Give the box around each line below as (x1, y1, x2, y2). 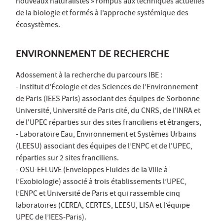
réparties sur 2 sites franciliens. (16, 152, 119, 165)
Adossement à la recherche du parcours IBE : (16, 70, 162, 82)
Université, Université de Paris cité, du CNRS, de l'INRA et (16, 105, 200, 117)
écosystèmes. (16, 19, 60, 32)
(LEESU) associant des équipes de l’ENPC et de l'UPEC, (16, 141, 192, 153)
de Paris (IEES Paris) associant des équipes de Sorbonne (16, 93, 200, 106)
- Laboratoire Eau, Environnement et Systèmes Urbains (16, 129, 196, 141)
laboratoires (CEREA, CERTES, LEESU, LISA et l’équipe (16, 200, 190, 212)
